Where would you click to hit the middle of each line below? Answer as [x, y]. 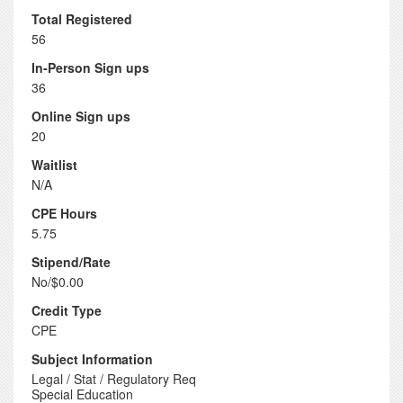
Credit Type [67, 310]
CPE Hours [64, 213]
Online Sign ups [81, 116]
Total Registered [82, 19]
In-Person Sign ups [90, 67]
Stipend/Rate [71, 262]
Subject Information [92, 359]
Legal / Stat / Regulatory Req [114, 379]
